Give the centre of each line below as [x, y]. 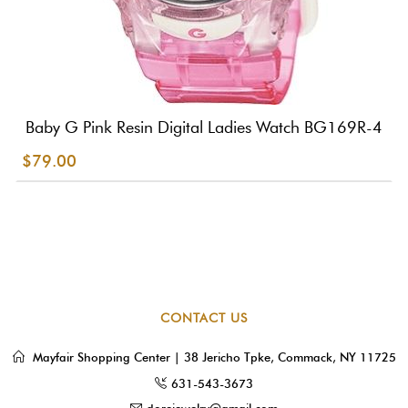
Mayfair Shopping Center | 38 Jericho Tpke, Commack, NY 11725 [214, 357]
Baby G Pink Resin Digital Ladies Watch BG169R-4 [204, 127]
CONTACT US [204, 318]
